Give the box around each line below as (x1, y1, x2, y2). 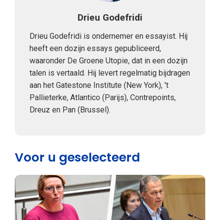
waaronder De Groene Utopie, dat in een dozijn (29, 55, 188, 65)
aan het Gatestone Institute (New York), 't (29, 80, 168, 90)
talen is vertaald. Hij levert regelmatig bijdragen (29, 68, 190, 78)
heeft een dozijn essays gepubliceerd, (29, 43, 161, 53)
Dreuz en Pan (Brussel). (29, 105, 110, 114)
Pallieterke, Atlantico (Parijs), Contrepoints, (29, 92, 176, 102)
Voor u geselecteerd (15, 148, 140, 166)
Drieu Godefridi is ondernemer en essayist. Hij (29, 31, 188, 41)
